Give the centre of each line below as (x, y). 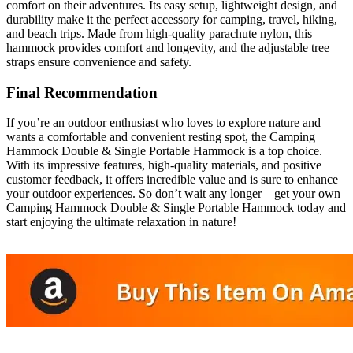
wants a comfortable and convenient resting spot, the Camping (161, 137)
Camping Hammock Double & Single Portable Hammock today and (176, 208)
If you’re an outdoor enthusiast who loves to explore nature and (163, 123)
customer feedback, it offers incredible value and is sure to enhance (172, 180)
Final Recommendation (82, 92)
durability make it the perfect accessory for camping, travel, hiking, (172, 19)
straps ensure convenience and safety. (99, 61)
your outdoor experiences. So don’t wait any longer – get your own (173, 194)
